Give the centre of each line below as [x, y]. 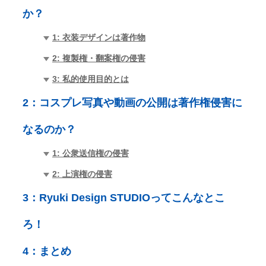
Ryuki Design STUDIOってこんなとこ [132, 197]
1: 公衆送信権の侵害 [90, 153]
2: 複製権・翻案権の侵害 [99, 58]
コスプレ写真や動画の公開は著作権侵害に [140, 102]
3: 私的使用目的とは [90, 79]
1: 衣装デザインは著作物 [99, 37]
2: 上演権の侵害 [82, 174]
